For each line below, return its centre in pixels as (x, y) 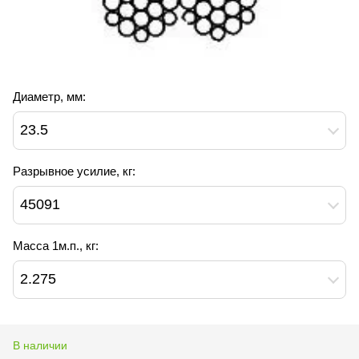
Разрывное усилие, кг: (74, 171)
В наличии (40, 345)
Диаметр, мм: (49, 96)
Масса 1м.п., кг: (56, 245)
